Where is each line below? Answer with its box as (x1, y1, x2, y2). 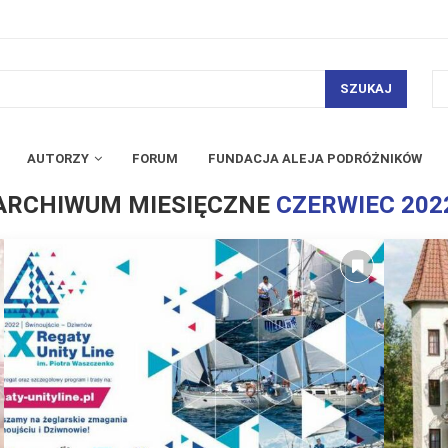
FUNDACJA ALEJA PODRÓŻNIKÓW (208, 150, 422, 166)
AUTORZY (27, 150, 89, 166)
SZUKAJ (339, 81, 392, 97)
